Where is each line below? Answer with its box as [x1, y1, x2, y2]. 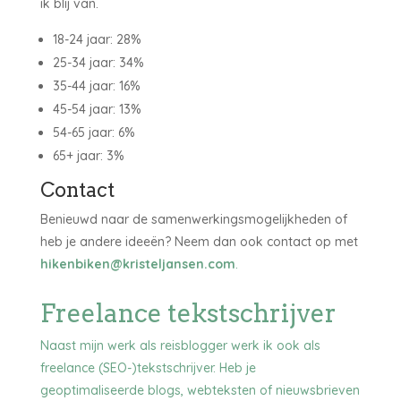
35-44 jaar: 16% [52, 77, 141, 94]
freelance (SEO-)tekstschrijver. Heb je [39, 359, 256, 376]
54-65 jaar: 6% [52, 124, 135, 141]
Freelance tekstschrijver [39, 297, 337, 328]
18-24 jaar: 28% [52, 30, 141, 47]
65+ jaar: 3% [52, 147, 124, 164]
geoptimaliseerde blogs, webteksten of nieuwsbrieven [39, 381, 360, 398]
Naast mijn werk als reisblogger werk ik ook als [39, 337, 320, 354]
